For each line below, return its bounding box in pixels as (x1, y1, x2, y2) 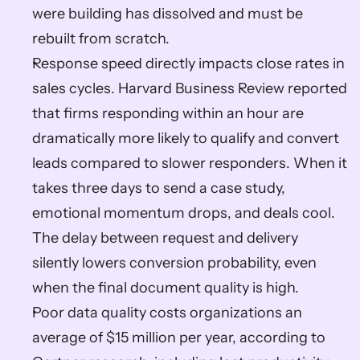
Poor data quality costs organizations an (32, 304, 302, 321)
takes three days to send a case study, (32, 179, 285, 197)
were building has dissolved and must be (32, 5, 303, 22)
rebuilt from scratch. (32, 30, 170, 47)
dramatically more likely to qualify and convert (32, 129, 339, 147)
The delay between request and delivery (32, 229, 298, 247)
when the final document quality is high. (32, 279, 299, 297)
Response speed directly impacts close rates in (32, 55, 345, 72)
